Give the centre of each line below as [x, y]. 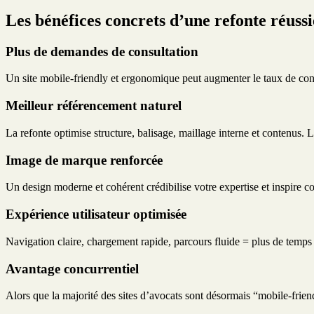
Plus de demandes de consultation [102, 51]
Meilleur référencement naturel [94, 106]
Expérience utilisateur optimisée [96, 214]
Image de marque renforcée [84, 160]
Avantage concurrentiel [72, 268]
